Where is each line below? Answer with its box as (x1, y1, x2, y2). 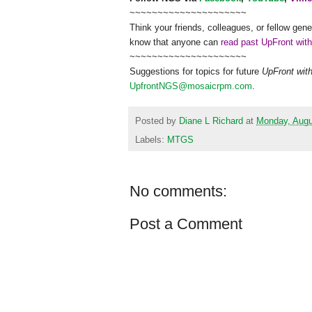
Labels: (135, 134, 167, 145)
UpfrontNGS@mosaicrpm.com (130, 81, 252, 92)
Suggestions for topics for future (130, 66, 262, 77)
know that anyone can (130, 37, 221, 48)
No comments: (130, 182, 227, 200)
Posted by (135, 116, 179, 126)
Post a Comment (130, 214, 242, 233)
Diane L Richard (179, 116, 243, 126)
